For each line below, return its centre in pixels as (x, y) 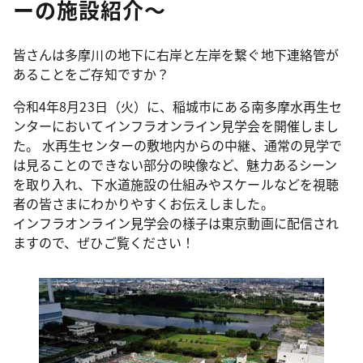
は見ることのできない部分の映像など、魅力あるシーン (175, 164)
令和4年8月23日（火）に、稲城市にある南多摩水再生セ (178, 106)
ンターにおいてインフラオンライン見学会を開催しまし (176, 126)
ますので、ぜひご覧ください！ (104, 242)
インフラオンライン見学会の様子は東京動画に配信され (176, 223)
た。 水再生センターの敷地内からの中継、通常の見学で (178, 145)
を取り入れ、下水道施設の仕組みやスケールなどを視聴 (176, 184)
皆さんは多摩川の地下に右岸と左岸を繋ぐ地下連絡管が (176, 54)
